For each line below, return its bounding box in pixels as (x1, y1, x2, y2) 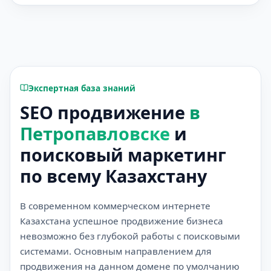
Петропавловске (20, 121, 170, 145)
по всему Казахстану (20, 163, 207, 188)
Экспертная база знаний (28, 82, 135, 94)
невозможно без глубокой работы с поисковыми (20, 229, 240, 242)
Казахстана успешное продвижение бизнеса (20, 214, 223, 227)
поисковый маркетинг (20, 142, 226, 166)
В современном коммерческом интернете (20, 199, 211, 212)
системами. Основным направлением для (20, 244, 211, 257)
